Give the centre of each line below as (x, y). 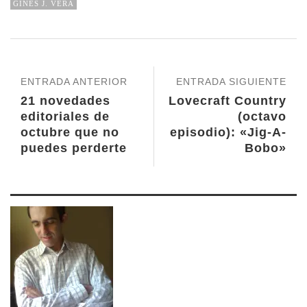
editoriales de (65, 117)
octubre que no (70, 133)
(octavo (262, 117)
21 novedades (65, 101)
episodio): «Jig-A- (228, 133)
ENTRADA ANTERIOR (74, 82)
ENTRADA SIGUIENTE (231, 82)
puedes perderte (74, 148)
